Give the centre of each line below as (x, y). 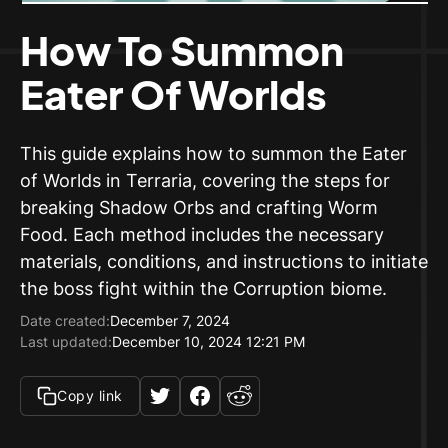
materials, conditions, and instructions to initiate (224, 262)
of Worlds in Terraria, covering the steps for (205, 181)
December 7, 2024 (170, 321)
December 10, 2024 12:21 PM (208, 342)
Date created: (65, 321)
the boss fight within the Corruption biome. (203, 289)
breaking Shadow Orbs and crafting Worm (199, 208)
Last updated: (66, 342)
